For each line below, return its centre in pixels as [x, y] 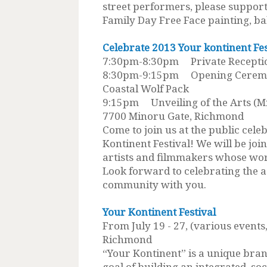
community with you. [154, 184]
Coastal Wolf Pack [146, 88]
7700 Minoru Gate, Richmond [173, 116]
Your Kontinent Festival [159, 212]
